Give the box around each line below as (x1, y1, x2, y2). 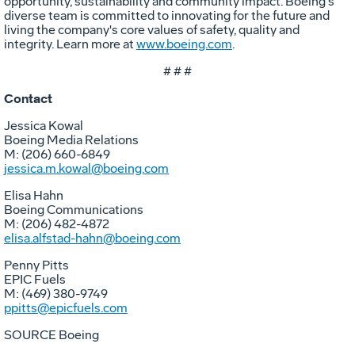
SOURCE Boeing (4, 327, 99, 343)
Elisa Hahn (4, 188, 63, 204)
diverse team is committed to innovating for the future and (4, 8, 330, 24)
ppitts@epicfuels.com (4, 300, 128, 316)
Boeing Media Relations (4, 132, 139, 148)
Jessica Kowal (4, 118, 83, 134)
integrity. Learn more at (4, 36, 136, 52)
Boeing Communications (4, 202, 143, 218)
